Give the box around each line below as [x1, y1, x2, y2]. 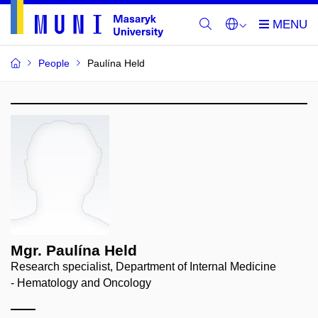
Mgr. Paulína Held [11, 242, 137, 258]
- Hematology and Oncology [11, 277, 151, 289]
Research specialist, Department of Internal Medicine [11, 261, 276, 273]
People [38, 57, 70, 69]
